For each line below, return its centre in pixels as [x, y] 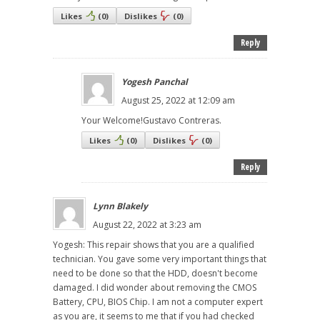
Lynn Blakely [120, 206]
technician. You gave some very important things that [160, 259]
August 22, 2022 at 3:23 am [147, 225]
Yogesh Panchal [155, 82]
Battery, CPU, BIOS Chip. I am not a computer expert [158, 302]
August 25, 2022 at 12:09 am [178, 101]
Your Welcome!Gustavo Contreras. [151, 121]
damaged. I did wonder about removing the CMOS [155, 288]
